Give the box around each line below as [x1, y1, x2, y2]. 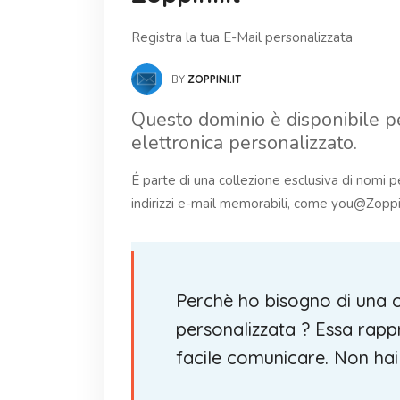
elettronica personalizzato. [131, 129, 357, 157]
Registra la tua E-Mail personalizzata [131, 29, 353, 47]
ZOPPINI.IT [187, 71, 241, 86]
